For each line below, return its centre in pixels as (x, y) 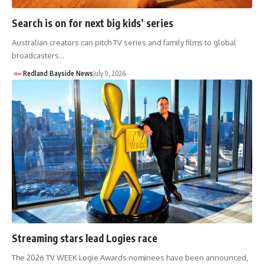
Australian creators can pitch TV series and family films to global (124, 42)
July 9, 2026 (109, 73)
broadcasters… (38, 55)
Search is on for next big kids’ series (93, 23)
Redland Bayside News (58, 73)
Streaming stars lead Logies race (85, 238)
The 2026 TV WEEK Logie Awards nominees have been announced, (130, 258)
